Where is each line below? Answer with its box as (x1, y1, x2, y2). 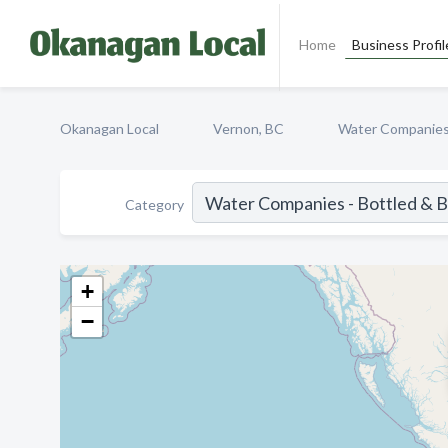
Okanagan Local (60, 120, 159, 137)
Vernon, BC (213, 120, 284, 137)
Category (125, 195, 184, 213)
